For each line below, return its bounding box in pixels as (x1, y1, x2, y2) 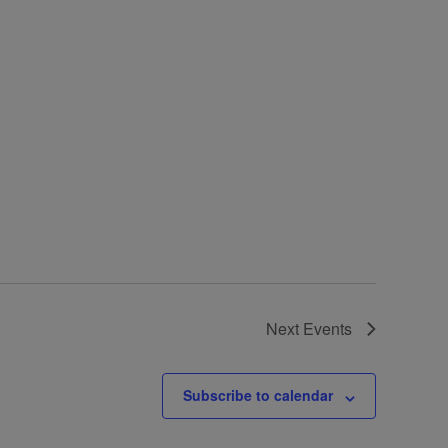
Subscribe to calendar (183, 385, 333, 406)
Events (303, 317, 352, 341)
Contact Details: (17, 395, 181, 425)
